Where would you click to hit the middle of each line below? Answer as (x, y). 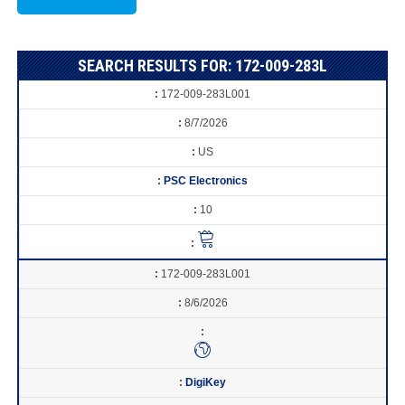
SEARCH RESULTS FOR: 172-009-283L (202, 65)
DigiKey (206, 382)
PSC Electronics (206, 180)
